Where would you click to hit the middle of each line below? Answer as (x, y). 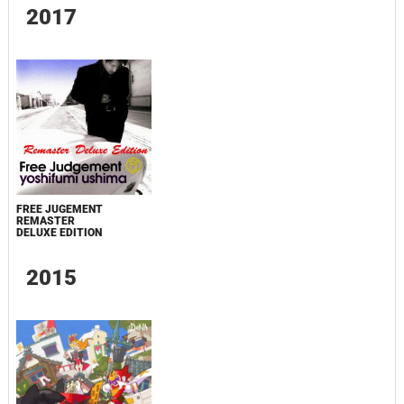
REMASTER (45, 221)
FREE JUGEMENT (59, 209)
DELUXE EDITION (59, 233)
